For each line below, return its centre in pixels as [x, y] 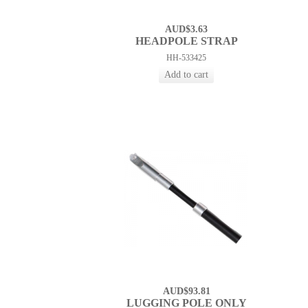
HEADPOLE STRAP [186, 41]
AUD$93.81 [186, 291]
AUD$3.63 [187, 30]
